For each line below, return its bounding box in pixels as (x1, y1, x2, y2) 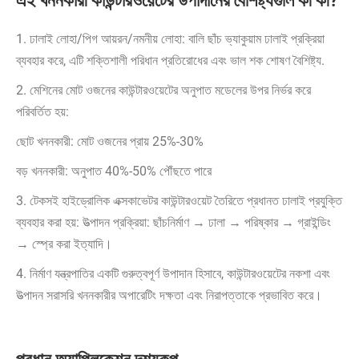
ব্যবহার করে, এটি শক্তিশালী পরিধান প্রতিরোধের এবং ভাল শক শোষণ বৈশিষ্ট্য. (16, 53, 325, 69)
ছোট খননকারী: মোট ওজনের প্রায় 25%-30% (16, 134, 204, 150)
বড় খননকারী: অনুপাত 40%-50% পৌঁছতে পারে (16, 163, 212, 179)
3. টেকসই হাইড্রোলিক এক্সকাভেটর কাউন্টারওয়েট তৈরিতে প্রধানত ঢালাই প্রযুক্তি (16, 193, 342, 209)
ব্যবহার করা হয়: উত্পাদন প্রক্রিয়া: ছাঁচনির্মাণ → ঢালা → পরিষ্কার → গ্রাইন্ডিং (16, 215, 331, 231)
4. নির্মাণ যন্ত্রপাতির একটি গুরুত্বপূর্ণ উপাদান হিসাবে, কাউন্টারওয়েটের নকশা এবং (16, 266, 330, 282)
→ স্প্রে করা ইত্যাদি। (16, 236, 112, 252)
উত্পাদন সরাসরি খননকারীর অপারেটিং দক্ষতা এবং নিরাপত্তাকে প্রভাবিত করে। (16, 288, 322, 304)
